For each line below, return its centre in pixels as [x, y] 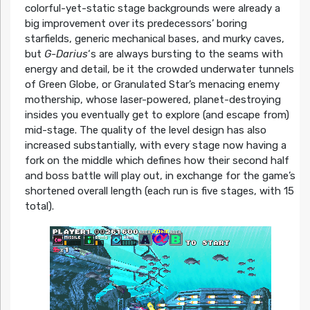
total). [39, 207]
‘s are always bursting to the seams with [185, 54]
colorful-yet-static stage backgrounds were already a [152, 9]
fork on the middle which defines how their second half [157, 161]
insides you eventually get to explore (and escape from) [157, 115]
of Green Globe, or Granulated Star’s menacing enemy [152, 85]
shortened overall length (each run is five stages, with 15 [159, 191]
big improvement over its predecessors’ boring [136, 24]
